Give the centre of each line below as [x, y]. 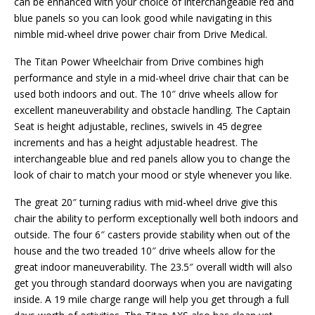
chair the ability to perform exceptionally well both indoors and [156, 218]
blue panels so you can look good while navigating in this [143, 18]
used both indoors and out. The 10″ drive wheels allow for [146, 94]
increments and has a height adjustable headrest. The [136, 142]
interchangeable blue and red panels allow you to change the [152, 158]
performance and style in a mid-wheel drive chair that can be [152, 77]
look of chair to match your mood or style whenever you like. [153, 174]
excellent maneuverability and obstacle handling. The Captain [152, 110]
